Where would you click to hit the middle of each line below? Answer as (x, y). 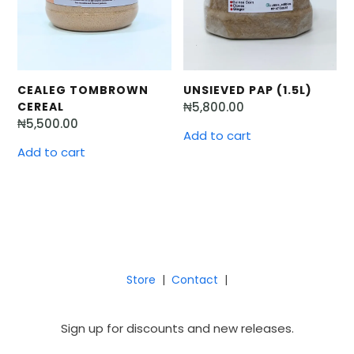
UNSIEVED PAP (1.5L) (247, 90)
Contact (195, 279)
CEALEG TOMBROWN (83, 90)
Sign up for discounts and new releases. (177, 328)
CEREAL (41, 106)
